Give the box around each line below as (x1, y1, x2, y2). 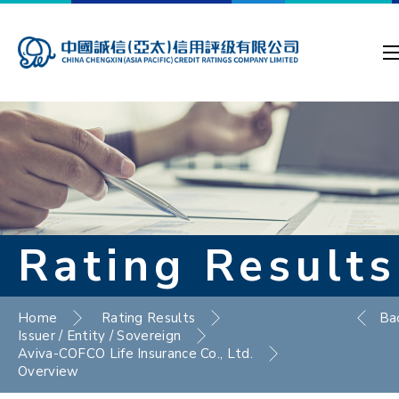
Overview (18, 362, 79, 380)
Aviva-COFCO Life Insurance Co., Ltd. (18, 345, 253, 362)
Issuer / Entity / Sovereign (18, 327, 182, 345)
